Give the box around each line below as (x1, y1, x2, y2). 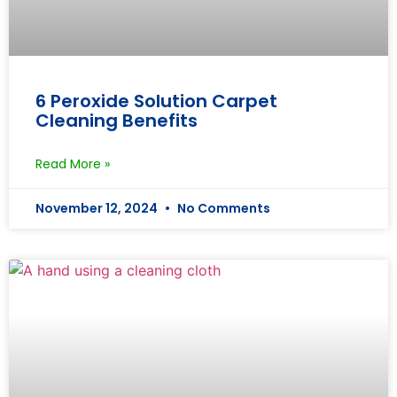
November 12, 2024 (35, 198, 160, 217)
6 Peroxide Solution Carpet (35, 88, 277, 113)
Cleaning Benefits (35, 107, 198, 133)
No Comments (175, 198, 270, 217)
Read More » (35, 154, 110, 173)
